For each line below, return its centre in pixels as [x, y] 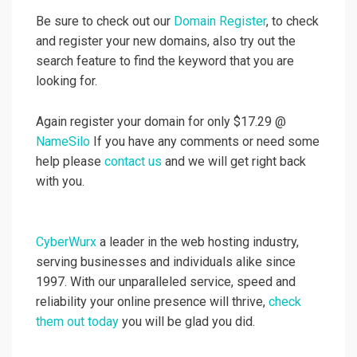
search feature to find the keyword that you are [165, 61]
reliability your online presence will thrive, [152, 302]
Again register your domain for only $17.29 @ [161, 122]
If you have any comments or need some [205, 142]
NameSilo [63, 142]
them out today [77, 322]
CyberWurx [66, 242]
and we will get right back [234, 162]
